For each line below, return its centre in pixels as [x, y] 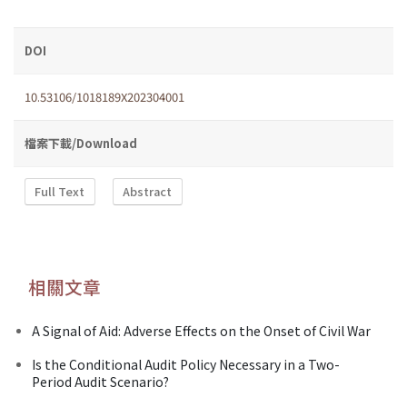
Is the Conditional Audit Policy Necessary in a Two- [186, 364]
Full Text [60, 192]
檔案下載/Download [81, 143]
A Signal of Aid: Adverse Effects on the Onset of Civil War [201, 330]
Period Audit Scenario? [100, 381]
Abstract [148, 192]
